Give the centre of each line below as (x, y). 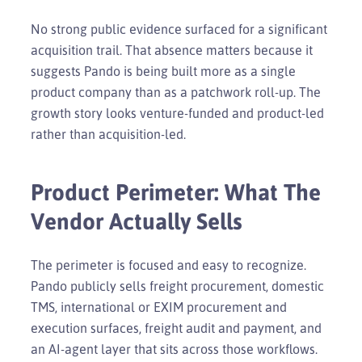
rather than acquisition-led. (108, 134)
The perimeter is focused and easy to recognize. (168, 265)
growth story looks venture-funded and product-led (177, 113)
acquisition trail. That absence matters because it (172, 50)
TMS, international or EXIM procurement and (159, 307)
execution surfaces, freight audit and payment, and (176, 328)
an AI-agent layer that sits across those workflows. (174, 349)
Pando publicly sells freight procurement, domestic (177, 286)
